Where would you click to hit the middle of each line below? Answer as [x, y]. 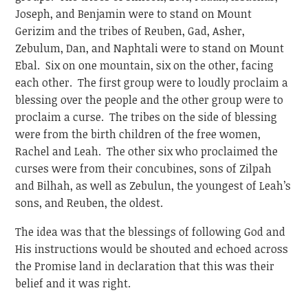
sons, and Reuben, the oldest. [89, 202]
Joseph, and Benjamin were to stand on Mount [134, 13]
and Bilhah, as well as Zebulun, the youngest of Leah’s [153, 185]
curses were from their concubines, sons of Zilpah [144, 168]
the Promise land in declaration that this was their [145, 266]
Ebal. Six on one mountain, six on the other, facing [145, 65]
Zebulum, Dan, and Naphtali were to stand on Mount [150, 48]
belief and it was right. [73, 284]
